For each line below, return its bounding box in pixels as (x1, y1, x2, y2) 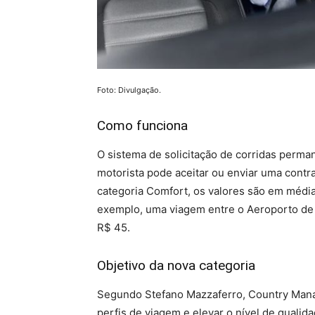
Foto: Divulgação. (97, 84, 161, 95)
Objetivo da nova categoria (97, 257, 255, 274)
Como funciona (97, 117, 188, 134)
